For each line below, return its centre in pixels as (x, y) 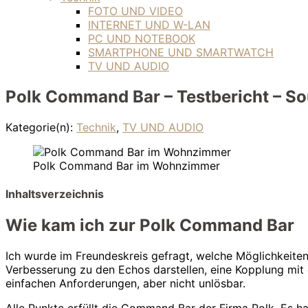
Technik (96, 127)
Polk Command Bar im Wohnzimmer (126, 165)
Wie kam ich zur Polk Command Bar (150, 225)
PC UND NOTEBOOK (142, 38)
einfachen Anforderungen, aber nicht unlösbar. (125, 284)
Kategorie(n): (41, 127)
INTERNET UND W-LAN (149, 25)
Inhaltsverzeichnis (55, 194)
